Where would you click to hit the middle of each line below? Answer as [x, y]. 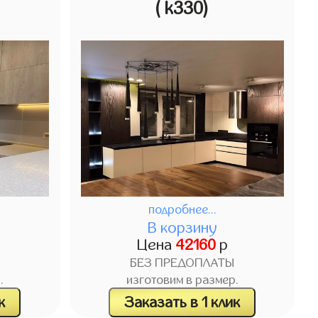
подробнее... [182, 210]
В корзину [182, 228]
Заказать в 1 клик [182, 302]
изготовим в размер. [182, 281]
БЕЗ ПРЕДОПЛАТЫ [182, 264]
